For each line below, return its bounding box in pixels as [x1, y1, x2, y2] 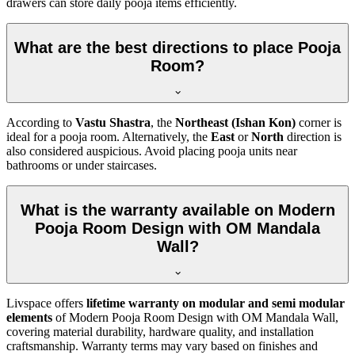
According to [6, 116, 75, 130]
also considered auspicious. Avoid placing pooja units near [6, 144, 297, 158]
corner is [296, 116, 342, 130]
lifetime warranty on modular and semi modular [86, 296, 345, 311]
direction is [284, 130, 342, 144]
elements [6, 311, 52, 325]
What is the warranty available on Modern [20, 200, 335, 219]
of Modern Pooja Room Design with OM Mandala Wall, [52, 311, 338, 325]
